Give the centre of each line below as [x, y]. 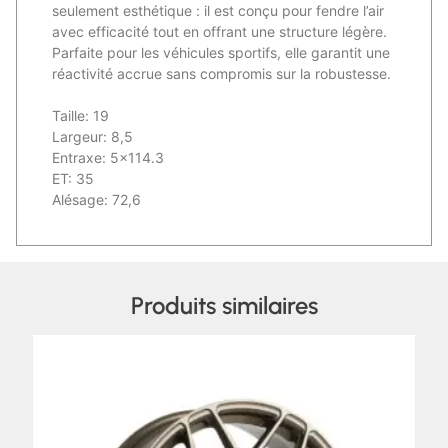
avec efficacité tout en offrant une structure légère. [219, 31]
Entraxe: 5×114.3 [108, 157]
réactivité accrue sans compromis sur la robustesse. [221, 73]
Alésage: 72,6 [96, 199]
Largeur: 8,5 [92, 136]
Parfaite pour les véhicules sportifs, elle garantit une [221, 52]
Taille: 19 [80, 115]
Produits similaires [224, 305]
